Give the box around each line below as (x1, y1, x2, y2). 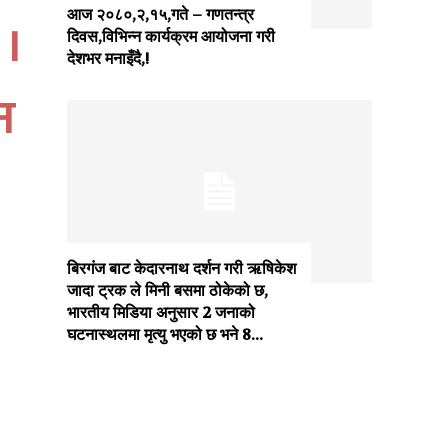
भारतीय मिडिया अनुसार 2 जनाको (67, 301, 256, 323)
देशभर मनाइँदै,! (67, 47, 150, 69)
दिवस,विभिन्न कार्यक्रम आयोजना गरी (67, 25, 276, 47)
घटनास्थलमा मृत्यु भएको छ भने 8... (67, 323, 264, 345)
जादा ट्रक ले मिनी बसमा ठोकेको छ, (67, 279, 269, 301)
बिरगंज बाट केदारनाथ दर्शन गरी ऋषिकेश (67, 257, 297, 279)
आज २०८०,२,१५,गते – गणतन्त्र (67, 3, 255, 25)
